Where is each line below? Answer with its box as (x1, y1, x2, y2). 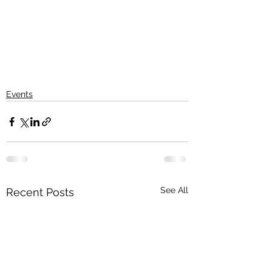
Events (6, 89, 33, 99)
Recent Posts (6, 186, 74, 199)
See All (160, 185, 188, 195)
